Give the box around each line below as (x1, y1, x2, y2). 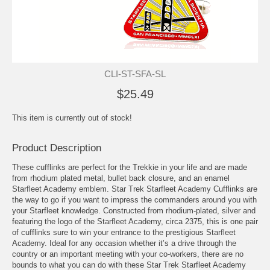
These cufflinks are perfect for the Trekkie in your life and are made (12, 162, 247, 172)
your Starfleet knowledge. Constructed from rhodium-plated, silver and (12, 206, 256, 215)
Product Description (12, 142, 101, 154)
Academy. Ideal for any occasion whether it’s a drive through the (12, 238, 236, 248)
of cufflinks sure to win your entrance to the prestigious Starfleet (12, 227, 236, 237)
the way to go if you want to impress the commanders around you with (12, 195, 257, 204)
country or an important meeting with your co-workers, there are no (12, 249, 243, 259)
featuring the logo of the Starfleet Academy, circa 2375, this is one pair (12, 216, 258, 226)
